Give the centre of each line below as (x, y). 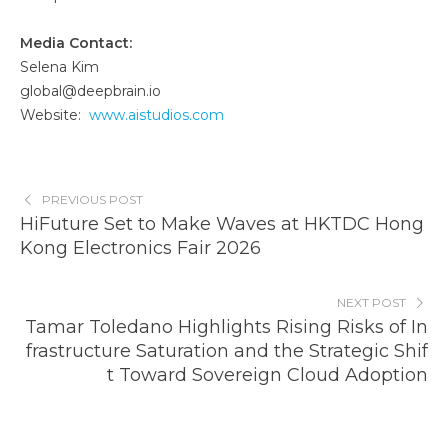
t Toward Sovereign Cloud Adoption (267, 375)
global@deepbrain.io (90, 91)
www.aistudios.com (156, 115)
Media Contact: (76, 43)
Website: (50, 115)
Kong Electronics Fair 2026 (140, 248)
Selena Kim (59, 67)
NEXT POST (372, 303)
